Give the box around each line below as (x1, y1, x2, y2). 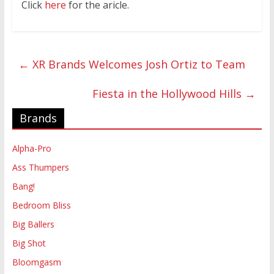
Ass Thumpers (12, 161, 69, 174)
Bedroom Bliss (12, 199, 71, 212)
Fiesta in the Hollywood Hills (92, 86, 245, 102)
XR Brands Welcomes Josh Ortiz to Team (29, 57, 245, 72)
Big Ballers (12, 218, 54, 231)
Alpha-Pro (12, 143, 51, 155)
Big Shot (12, 237, 46, 250)
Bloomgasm (12, 256, 61, 268)
